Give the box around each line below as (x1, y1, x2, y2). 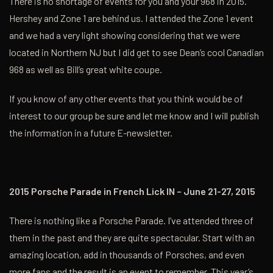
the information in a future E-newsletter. (9, 126, 172, 138)
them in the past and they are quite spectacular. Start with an (9, 231, 255, 243)
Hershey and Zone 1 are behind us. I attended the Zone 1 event (9, 12, 253, 24)
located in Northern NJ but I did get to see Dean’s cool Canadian (9, 46, 264, 58)
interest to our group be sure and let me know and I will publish (9, 109, 259, 121)
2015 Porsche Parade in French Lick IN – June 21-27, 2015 (9, 185, 255, 197)
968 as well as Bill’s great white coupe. (9, 63, 162, 75)
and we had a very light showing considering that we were (9, 29, 240, 41)
